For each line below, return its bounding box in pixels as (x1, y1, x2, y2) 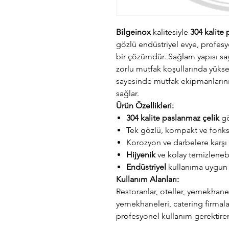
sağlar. (116, 88, 139, 98)
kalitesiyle (151, 27, 190, 37)
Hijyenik (126, 150, 155, 159)
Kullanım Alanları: (116, 174, 179, 184)
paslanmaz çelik (162, 113, 219, 123)
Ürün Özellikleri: (116, 101, 174, 110)
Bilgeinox (116, 27, 151, 37)
